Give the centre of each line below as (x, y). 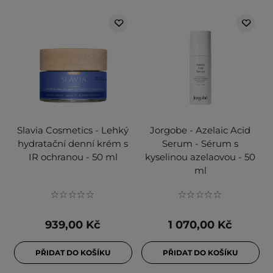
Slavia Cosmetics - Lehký (73, 130)
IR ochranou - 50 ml (73, 157)
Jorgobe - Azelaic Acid (200, 130)
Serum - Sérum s (200, 144)
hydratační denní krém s (73, 144)
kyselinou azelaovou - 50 (200, 157)
